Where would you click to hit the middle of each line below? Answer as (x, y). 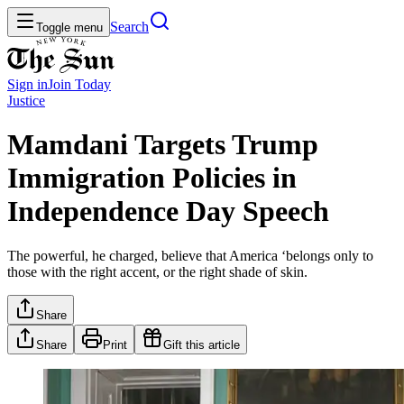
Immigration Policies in (152, 178)
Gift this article (202, 344)
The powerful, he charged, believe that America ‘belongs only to (190, 255)
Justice (26, 101)
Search (129, 27)
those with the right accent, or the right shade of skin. (157, 271)
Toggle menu (69, 28)
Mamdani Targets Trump (163, 145)
